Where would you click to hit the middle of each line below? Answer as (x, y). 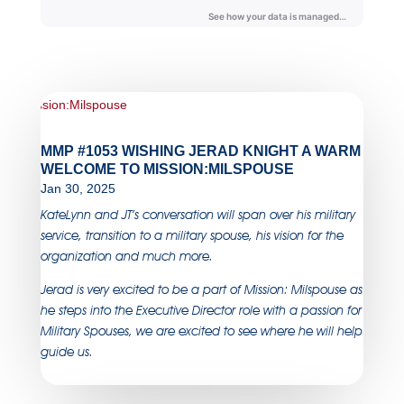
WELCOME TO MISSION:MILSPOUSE (167, 169)
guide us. (66, 351)
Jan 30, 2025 (78, 188)
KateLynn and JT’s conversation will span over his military (197, 214)
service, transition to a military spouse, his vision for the (192, 235)
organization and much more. (130, 256)
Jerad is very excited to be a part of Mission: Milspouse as (201, 289)
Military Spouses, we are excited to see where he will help (201, 331)
